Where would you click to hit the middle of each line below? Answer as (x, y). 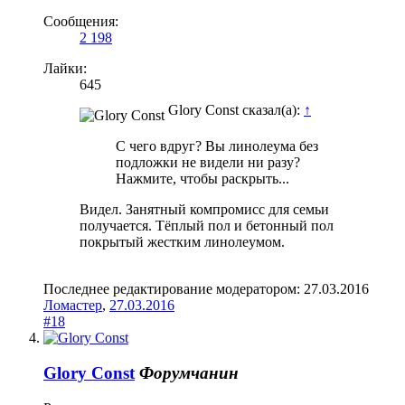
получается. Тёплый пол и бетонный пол (207, 226)
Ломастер (73, 306)
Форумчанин (189, 372)
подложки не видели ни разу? (208, 163)
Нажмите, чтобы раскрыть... (202, 179)
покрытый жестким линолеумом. (182, 242)
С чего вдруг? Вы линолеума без (217, 146)
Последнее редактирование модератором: (174, 289)
